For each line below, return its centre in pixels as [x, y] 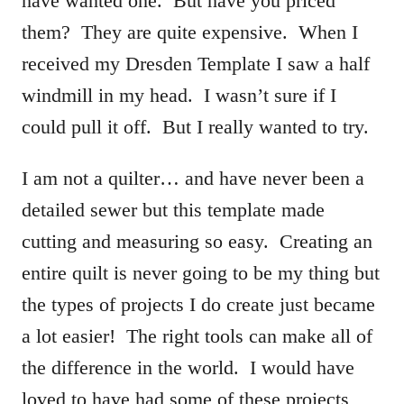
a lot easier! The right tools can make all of [197, 335]
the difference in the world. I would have [188, 367]
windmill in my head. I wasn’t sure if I [179, 95]
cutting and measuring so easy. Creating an [197, 241]
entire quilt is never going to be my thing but [201, 272]
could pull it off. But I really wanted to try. [195, 126]
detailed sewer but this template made [173, 209]
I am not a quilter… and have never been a [193, 178]
